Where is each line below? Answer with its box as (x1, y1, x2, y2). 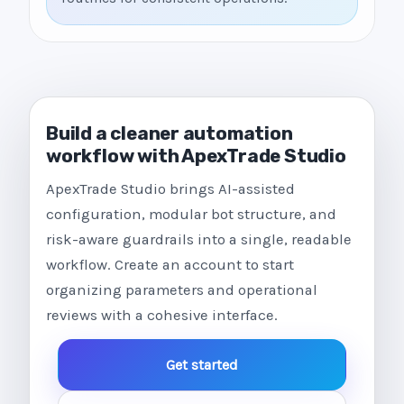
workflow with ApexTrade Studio (46, 145, 346, 167)
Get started (166, 356, 238, 373)
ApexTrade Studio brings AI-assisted (46, 180, 295, 197)
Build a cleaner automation (46, 123, 293, 144)
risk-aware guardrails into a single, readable (46, 231, 352, 248)
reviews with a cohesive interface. (46, 307, 278, 324)
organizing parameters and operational (46, 281, 317, 298)
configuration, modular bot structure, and (46, 206, 336, 223)
